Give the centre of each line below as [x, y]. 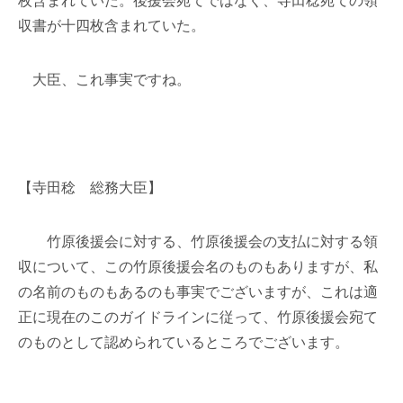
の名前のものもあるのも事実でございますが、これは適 [198, 292]
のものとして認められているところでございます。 [184, 342]
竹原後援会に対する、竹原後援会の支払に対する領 [198, 242]
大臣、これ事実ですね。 [104, 80]
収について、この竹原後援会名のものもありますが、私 [198, 267]
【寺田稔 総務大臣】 [90, 188]
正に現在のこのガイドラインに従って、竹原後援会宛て [198, 317]
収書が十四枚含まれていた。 [112, 26]
